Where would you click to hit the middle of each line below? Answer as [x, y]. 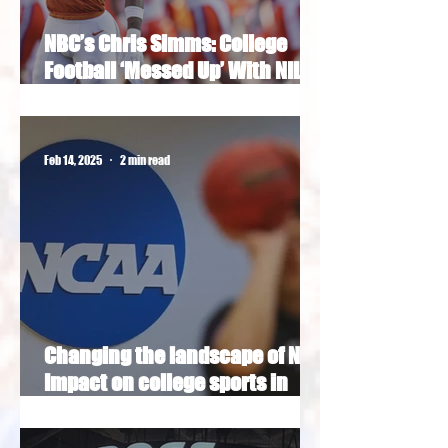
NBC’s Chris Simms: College [165, 43]
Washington [99, 409]
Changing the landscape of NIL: [181, 355]
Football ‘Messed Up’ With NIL [172, 70]
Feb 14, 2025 [73, 160]
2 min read [145, 160]
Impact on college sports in [166, 382]
